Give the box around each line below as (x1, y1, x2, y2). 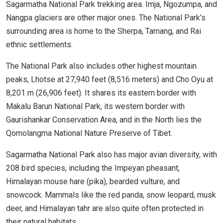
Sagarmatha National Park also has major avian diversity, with (6, 150, 217, 160)
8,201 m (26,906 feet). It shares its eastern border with (6, 88, 196, 98)
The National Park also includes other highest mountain (6, 61, 197, 71)
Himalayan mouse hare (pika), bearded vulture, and (6, 177, 180, 187)
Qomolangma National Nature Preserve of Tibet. (6, 128, 174, 138)
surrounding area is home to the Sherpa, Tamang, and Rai (6, 26, 201, 36)
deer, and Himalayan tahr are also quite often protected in (6, 204, 204, 214)
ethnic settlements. (6, 40, 73, 50)
